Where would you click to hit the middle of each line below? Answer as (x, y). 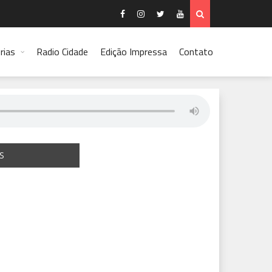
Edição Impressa (134, 52)
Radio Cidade (62, 52)
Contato (196, 52)
